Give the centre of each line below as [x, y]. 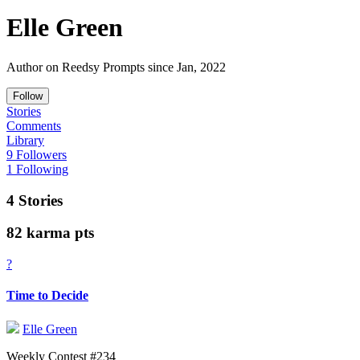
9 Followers [37, 154]
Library [25, 140]
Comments [34, 125]
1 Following [37, 169]
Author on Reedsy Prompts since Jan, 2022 [116, 67]
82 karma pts [50, 233]
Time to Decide [47, 296]
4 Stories [35, 200]
